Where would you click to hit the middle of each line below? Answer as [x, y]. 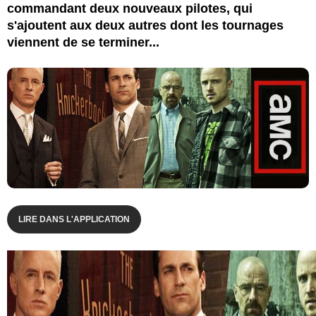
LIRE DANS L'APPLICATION [74, 219]
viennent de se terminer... [83, 42]
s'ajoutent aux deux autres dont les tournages [145, 25]
